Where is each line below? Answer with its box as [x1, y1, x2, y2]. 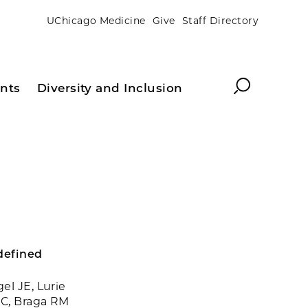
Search [233, 77, 273, 90]
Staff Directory [181, 14, 258, 27]
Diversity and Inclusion [36, 81, 183, 95]
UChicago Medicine [46, 14, 146, 27]
